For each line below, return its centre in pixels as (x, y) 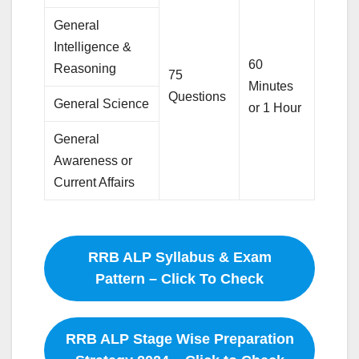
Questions (199, 96)
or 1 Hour (275, 107)
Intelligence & (93, 46)
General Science (102, 103)
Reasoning (85, 68)
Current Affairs (95, 182)
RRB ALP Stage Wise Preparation (179, 339)
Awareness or (93, 160)
